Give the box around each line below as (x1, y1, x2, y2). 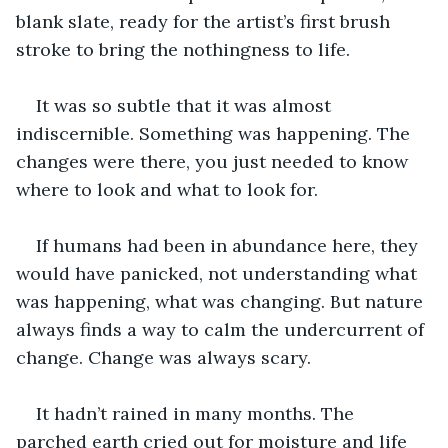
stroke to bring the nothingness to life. (16, 37, 350, 61)
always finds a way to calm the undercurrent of (16, 317, 429, 341)
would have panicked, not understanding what (16, 261, 422, 285)
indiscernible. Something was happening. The (16, 121, 415, 145)
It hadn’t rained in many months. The (36, 401, 359, 425)
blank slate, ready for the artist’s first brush (16, 9, 395, 33)
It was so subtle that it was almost (36, 93, 336, 117)
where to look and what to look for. (16, 177, 318, 201)
